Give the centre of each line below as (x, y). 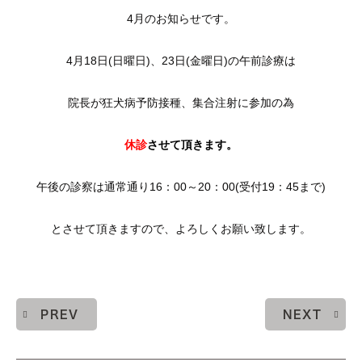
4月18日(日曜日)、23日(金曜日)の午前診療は (181, 61)
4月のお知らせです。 (181, 19)
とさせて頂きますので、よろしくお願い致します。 (181, 229)
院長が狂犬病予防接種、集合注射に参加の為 (181, 103)
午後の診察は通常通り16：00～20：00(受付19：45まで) (181, 187)
